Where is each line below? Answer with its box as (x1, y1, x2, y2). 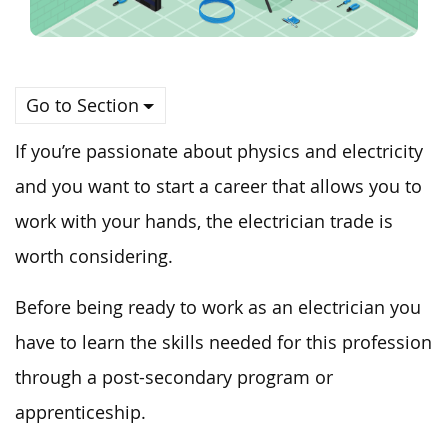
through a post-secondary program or (15, 365, 333, 389)
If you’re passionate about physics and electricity (15, 139, 423, 163)
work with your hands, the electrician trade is (15, 209, 393, 233)
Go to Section (26, 93, 139, 117)
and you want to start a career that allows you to (15, 174, 422, 198)
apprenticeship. (15, 400, 146, 424)
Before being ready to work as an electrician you (15, 295, 421, 319)
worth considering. (15, 244, 173, 268)
